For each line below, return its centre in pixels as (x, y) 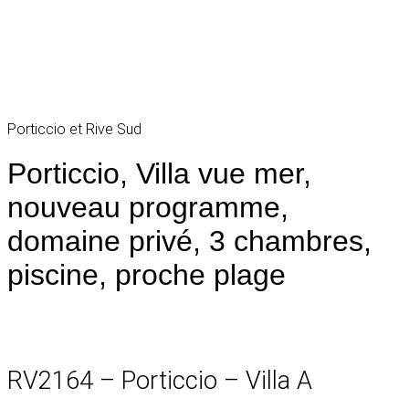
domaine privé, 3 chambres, (189, 241)
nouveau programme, (148, 207)
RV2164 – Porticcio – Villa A (160, 380)
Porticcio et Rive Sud (74, 129)
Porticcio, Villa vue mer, (159, 173)
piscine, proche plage (147, 275)
